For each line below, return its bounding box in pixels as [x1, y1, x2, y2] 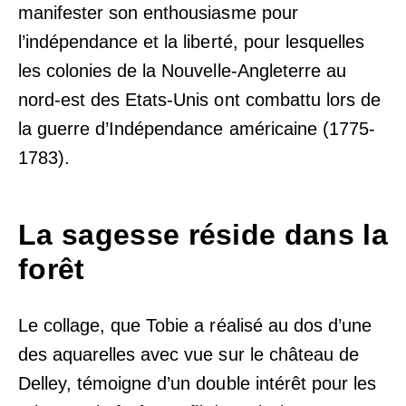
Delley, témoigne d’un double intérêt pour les [18, 373, 376, 393]
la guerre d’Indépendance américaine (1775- [18, 119, 375, 140]
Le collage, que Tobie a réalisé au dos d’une [18, 315, 372, 335]
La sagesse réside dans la [18, 218, 389, 252]
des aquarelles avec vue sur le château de [18, 344, 359, 364]
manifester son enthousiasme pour [18, 3, 298, 24]
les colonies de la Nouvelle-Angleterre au [18, 61, 346, 82]
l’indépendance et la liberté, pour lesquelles [18, 32, 364, 53]
